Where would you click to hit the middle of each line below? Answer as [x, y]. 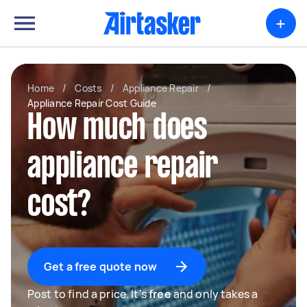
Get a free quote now [100, 267]
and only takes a [214, 294]
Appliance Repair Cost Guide [92, 103]
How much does [117, 130]
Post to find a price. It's [88, 294]
